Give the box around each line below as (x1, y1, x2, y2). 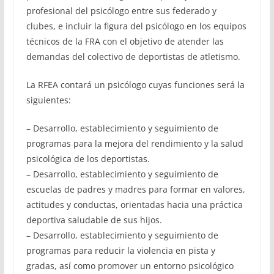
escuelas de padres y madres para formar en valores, (26, 183, 245, 195)
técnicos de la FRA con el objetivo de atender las (26, 35, 224, 47)
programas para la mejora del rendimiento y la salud (26, 137, 243, 149)
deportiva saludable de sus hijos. (26, 213, 162, 226)
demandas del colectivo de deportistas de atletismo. (26, 50, 240, 62)
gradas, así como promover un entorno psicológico (26, 259, 234, 272)
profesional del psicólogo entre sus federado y (26, 4, 217, 17)
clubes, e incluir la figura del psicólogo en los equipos (26, 20, 246, 32)
